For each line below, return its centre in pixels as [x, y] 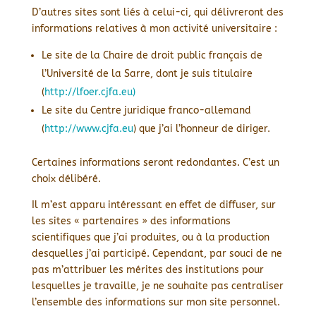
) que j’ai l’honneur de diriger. [201, 129]
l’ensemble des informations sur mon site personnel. [156, 302]
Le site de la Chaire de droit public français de [152, 55]
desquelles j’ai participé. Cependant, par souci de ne [157, 254]
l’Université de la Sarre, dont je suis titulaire [147, 74]
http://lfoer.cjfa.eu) [90, 92]
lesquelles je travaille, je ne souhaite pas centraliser [157, 286]
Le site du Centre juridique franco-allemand [146, 110]
